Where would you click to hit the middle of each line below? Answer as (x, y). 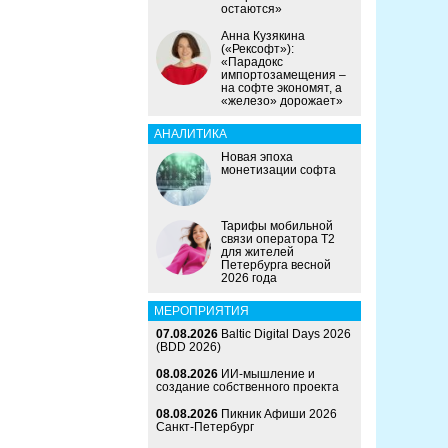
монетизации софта (278, 170)
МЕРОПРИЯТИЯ (201, 311)
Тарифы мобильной (277, 226)
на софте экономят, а (281, 88)
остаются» (251, 9)
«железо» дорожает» (282, 101)
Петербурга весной (276, 265)
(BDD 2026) (188, 347)
